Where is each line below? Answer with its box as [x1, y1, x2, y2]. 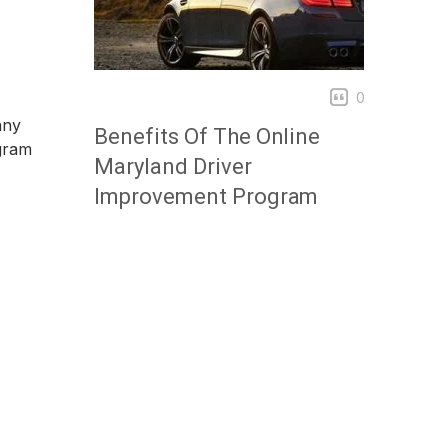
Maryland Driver [94, 154, 252, 179]
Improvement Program [94, 184, 319, 209]
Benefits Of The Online [94, 124, 321, 149]
